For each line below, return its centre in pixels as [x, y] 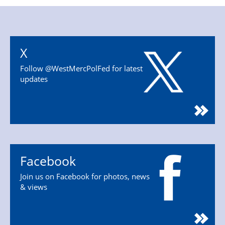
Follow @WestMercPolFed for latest [81, 68]
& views [34, 187]
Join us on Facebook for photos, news [85, 176]
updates [34, 79]
